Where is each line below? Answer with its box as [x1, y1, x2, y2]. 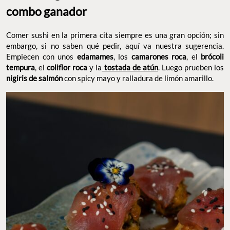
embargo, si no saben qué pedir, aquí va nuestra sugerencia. [6, 41, 224, 51]
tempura [6, 63, 35, 72]
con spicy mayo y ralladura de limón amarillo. [64, 73, 214, 83]
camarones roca [128, 52, 186, 62]
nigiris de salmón [6, 73, 64, 83]
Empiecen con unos [6, 52, 77, 62]
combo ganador [6, 4, 89, 19]
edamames [76, 52, 113, 62]
